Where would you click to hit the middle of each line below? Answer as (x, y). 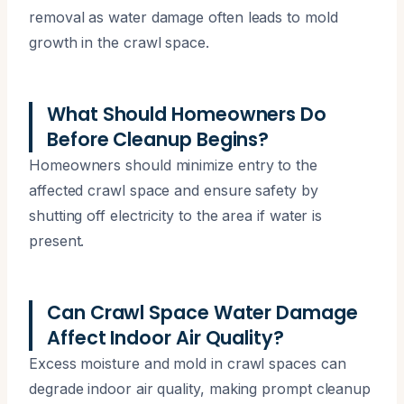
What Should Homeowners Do (187, 114)
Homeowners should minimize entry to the (173, 165)
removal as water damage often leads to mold (184, 17)
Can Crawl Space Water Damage (202, 312)
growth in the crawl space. (119, 42)
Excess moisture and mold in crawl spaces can (188, 363)
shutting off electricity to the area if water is (176, 215)
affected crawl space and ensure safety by (174, 190)
